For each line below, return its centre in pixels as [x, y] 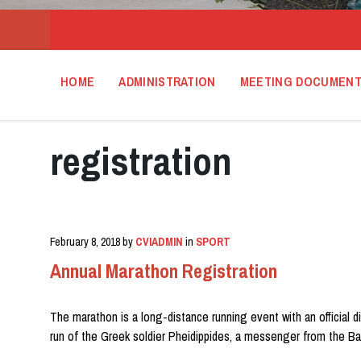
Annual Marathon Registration [164, 271]
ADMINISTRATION [167, 81]
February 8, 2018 [86, 242]
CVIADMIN [159, 242]
